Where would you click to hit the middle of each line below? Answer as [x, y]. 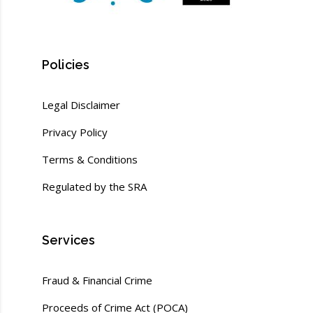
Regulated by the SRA [94, 186]
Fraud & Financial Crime [97, 280]
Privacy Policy [74, 132]
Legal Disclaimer [81, 104]
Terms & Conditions [89, 159]
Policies [66, 64]
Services [68, 240]
